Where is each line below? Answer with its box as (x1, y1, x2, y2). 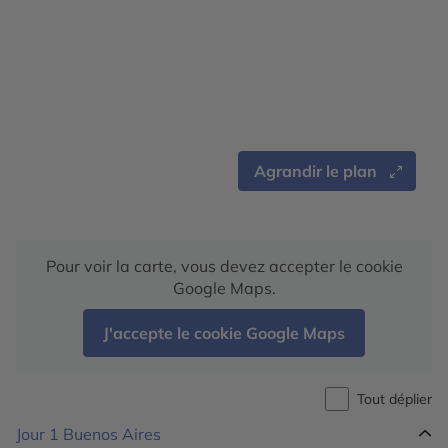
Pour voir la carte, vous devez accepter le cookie (45, 256, 403, 276)
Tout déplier (357, 389, 432, 408)
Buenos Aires (63, 424, 161, 444)
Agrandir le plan (254, 161, 377, 181)
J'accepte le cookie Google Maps (103, 323, 345, 343)
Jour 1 (16, 424, 63, 444)
